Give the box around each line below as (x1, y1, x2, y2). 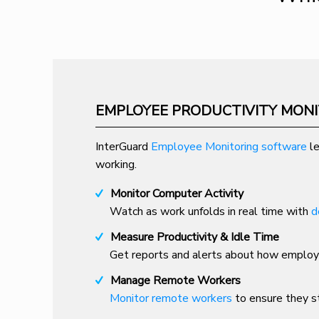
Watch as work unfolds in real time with (109, 203, 311, 219)
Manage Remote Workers (110, 272, 241, 288)
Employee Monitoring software (150, 138, 307, 155)
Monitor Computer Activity (110, 185, 244, 202)
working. (95, 156, 137, 172)
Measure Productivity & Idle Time (110, 229, 279, 245)
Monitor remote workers (109, 290, 232, 306)
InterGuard (95, 138, 151, 155)
